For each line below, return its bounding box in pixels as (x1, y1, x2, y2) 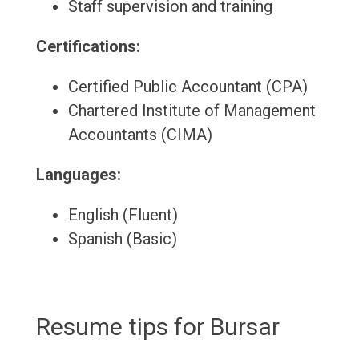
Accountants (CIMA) (67, 125, 212, 145)
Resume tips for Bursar (35, 313, 280, 341)
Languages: (35, 165, 121, 185)
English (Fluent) (67, 205, 178, 225)
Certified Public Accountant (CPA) (67, 77, 308, 97)
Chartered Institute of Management (67, 101, 316, 121)
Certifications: (35, 37, 140, 57)
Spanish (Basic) (67, 229, 177, 249)
